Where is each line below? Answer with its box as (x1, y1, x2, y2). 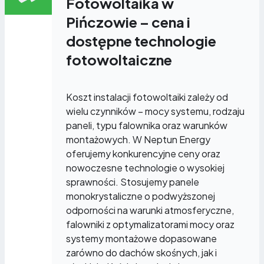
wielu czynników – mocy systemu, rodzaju (66, 104, 245, 117)
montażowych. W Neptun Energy (66, 133, 210, 146)
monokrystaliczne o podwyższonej (66, 189, 215, 202)
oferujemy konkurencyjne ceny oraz (66, 147, 220, 160)
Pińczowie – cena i (66, 12, 190, 31)
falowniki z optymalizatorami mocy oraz (66, 217, 235, 230)
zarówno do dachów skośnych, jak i (66, 246, 217, 259)
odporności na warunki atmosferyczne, (66, 203, 234, 216)
